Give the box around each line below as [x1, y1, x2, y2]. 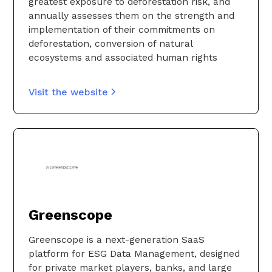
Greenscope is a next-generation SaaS [29, 234, 205, 246]
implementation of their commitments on [29, 23, 215, 35]
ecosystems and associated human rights [29, 51, 217, 63]
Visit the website [29, 86, 108, 98]
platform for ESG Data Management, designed [29, 248, 240, 260]
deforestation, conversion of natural [29, 37, 192, 49]
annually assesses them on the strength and [29, 9, 234, 21]
